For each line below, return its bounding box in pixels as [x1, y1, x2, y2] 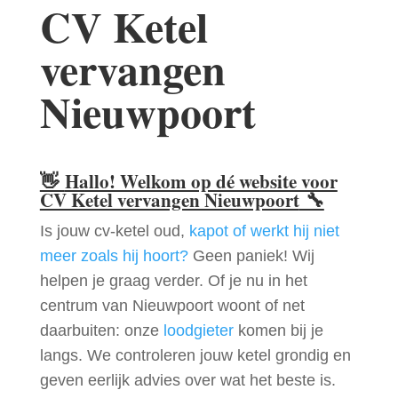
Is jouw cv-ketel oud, [39, 222, 189, 241]
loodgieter [163, 322, 234, 340]
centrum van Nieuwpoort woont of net [39, 297, 305, 315]
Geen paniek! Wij [187, 247, 314, 266]
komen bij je [233, 322, 323, 340]
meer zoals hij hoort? [39, 247, 188, 266]
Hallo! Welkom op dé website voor [64, 168, 338, 195]
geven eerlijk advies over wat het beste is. [39, 371, 336, 390]
